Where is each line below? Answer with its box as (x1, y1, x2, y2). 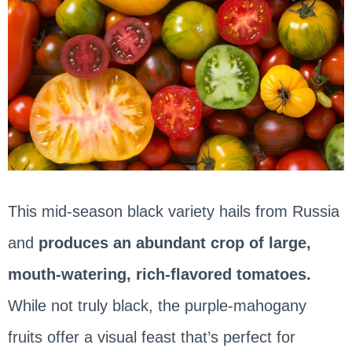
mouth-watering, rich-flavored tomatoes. (7, 266, 311, 284)
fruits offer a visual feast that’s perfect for (7, 328, 295, 346)
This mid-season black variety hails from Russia (7, 203, 339, 221)
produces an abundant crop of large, (38, 234, 311, 252)
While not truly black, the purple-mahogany (7, 297, 306, 315)
